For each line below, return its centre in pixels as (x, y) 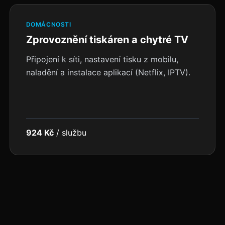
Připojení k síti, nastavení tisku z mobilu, (102, 59)
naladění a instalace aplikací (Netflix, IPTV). (108, 72)
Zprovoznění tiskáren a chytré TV (107, 40)
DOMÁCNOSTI (48, 24)
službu (74, 133)
